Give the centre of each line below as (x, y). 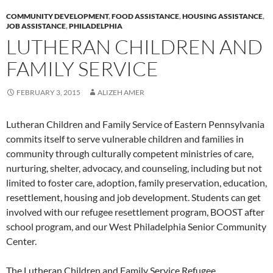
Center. (21, 241)
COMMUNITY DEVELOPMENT (57, 16)
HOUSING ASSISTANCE (222, 16)
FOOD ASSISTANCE (145, 16)
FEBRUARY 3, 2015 (48, 92)
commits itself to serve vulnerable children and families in (125, 139)
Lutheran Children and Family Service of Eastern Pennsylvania (135, 124)
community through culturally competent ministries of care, (130, 153)
